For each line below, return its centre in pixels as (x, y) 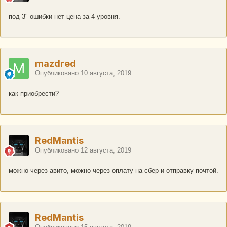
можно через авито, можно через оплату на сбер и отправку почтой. (113, 171)
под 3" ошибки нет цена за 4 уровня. (64, 17)
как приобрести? (34, 94)
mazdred (55, 64)
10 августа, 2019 (106, 73)
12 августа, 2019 (106, 150)
